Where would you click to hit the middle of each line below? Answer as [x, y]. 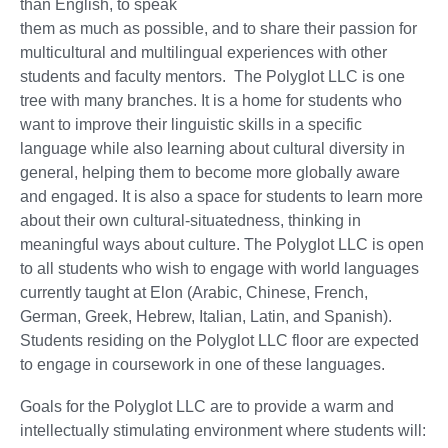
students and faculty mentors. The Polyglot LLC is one [212, 76]
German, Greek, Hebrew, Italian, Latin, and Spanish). [206, 316]
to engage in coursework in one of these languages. [202, 364]
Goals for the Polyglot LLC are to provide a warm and [207, 406]
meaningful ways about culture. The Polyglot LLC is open [222, 244]
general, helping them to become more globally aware [210, 172]
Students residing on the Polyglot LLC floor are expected [219, 340]
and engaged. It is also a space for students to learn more [221, 196]
